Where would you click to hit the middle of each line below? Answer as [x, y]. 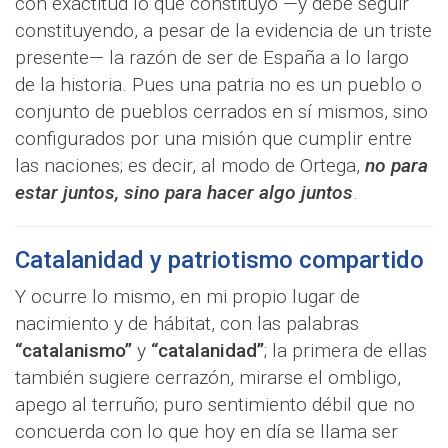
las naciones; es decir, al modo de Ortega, [190, 166]
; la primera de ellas [345, 351]
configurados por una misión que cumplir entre [213, 139]
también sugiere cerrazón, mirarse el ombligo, [208, 378]
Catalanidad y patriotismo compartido [219, 260]
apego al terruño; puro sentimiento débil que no [215, 405]
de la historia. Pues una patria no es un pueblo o [218, 85]
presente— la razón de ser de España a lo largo [212, 58]
